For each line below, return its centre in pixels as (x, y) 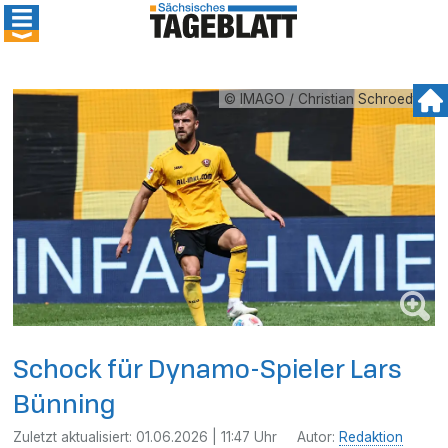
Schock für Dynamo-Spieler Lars (208, 368)
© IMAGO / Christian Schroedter (326, 99)
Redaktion (371, 436)
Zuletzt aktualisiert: (75, 436)
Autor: (318, 436)
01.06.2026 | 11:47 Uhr (207, 436)
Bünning (65, 403)
